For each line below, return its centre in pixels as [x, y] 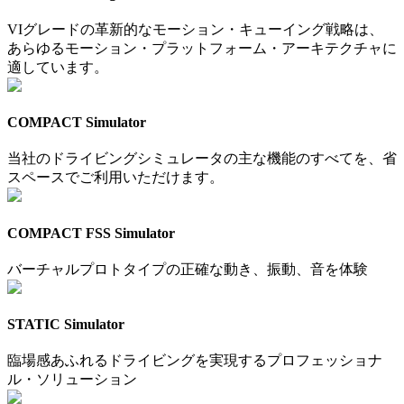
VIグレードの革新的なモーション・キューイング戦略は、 [195, 29]
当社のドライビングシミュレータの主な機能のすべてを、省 [202, 159]
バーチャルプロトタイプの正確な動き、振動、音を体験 [188, 269]
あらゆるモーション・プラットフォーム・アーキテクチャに [202, 48]
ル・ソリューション [72, 380]
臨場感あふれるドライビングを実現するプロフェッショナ [195, 361]
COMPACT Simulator [77, 123]
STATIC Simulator [66, 325]
